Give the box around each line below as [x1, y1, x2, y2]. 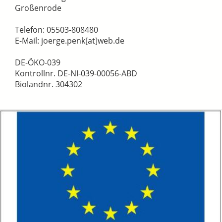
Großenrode [15, 2, 61, 14]
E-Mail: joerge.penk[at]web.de [15, 35, 124, 47]
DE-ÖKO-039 [15, 57, 60, 68]
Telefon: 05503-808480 [15, 24, 98, 36]
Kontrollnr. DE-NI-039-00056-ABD [15, 68, 137, 79]
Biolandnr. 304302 [15, 79, 82, 90]
